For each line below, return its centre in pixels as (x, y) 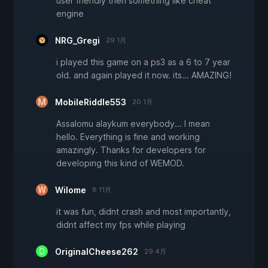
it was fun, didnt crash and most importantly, (144, 212)
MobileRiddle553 (91, 102)
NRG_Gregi (77, 41)
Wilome (71, 190)
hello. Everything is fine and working (128, 137)
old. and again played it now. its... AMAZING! (144, 75)
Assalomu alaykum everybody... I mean (133, 124)
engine (70, 14)
